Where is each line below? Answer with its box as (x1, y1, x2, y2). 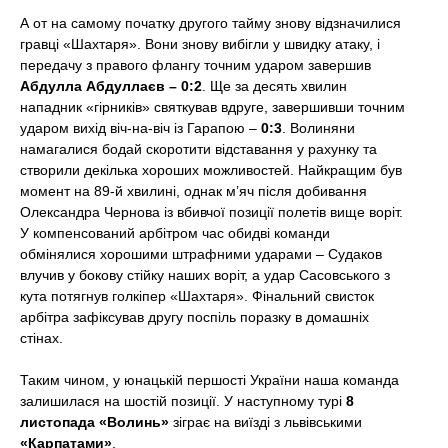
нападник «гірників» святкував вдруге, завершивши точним (20, 99, 405, 116)
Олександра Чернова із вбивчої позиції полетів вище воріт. (20, 204, 403, 221)
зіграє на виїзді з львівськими (169, 414, 362, 431)
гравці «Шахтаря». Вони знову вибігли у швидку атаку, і (20, 36, 380, 53)
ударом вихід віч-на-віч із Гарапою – (20, 120, 261, 137)
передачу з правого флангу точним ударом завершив (20, 57, 371, 74)
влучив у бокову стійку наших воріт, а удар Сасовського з (20, 267, 390, 284)
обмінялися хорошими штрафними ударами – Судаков (20, 246, 382, 263)
